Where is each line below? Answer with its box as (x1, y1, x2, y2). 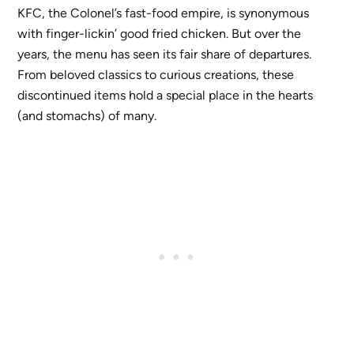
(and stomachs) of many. (17, 107, 157, 123)
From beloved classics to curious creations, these (17, 66, 295, 82)
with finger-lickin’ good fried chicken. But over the (17, 25, 302, 41)
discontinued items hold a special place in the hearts (17, 87, 314, 103)
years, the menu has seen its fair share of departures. (17, 46, 312, 62)
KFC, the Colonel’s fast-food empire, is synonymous (17, 5, 310, 21)
